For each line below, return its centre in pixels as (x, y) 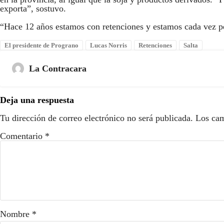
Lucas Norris (108, 45)
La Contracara (58, 69)
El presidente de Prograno (41, 45)
